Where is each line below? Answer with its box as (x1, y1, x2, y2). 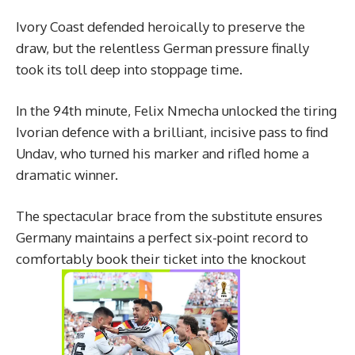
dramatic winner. (16, 166, 118, 184)
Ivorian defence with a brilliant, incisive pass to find (16, 124, 328, 141)
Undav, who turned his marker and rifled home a (16, 145, 309, 162)
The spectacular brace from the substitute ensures (16, 208, 323, 225)
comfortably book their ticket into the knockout (16, 250, 306, 268)
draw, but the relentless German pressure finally (16, 40, 309, 57)
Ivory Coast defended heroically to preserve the (16, 18, 305, 36)
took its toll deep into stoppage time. (16, 61, 242, 78)
